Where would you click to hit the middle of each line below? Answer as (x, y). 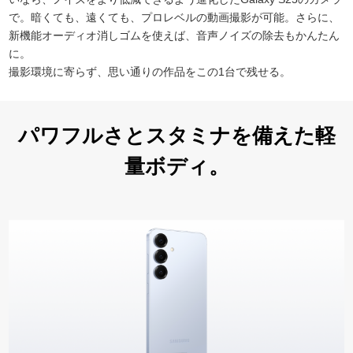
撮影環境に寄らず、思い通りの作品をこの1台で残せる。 (150, 72)
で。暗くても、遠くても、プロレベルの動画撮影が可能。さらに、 (174, 18)
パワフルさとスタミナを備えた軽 (176, 136)
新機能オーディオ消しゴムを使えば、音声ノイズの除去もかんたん (174, 36)
